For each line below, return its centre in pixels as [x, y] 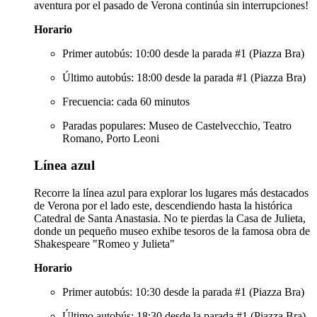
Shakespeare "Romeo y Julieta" [104, 243]
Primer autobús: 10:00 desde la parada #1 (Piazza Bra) [183, 53]
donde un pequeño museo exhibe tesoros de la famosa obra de [172, 231]
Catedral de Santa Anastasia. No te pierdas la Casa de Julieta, [170, 218]
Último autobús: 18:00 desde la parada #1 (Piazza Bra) [184, 77]
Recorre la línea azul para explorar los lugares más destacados [171, 192]
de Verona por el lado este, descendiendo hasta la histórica [163, 205]
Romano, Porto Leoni [111, 138]
